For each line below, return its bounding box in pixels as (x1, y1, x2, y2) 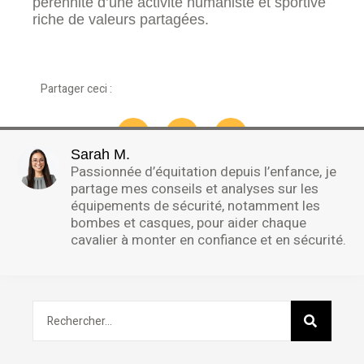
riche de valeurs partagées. (32, 11, 209, 28)
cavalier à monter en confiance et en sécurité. (71, 229, 346, 250)
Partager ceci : (41, 80, 112, 98)
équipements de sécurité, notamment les (71, 195, 320, 216)
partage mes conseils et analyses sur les (71, 178, 318, 199)
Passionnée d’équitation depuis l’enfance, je (71, 161, 336, 182)
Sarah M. (71, 145, 130, 162)
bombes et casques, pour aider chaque (71, 212, 306, 233)
